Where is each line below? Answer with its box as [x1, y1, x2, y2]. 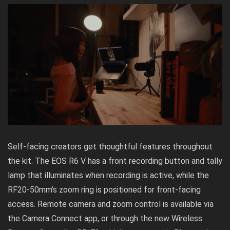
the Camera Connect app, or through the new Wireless [8, 213, 202, 223]
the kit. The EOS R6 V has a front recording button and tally [8, 156, 222, 166]
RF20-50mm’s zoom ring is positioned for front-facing [8, 184, 201, 195]
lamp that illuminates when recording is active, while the [8, 170, 209, 180]
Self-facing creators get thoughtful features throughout [8, 141, 213, 151]
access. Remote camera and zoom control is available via [8, 199, 214, 209]
